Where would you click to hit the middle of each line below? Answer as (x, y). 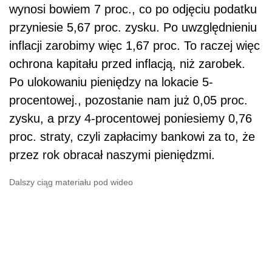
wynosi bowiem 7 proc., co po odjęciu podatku (133, 9)
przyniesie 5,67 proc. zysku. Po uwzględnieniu (133, 27)
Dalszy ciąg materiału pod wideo (71, 182)
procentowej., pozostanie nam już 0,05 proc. (128, 100)
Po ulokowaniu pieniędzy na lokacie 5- (111, 82)
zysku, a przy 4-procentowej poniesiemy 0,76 (131, 118)
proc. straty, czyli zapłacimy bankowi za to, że (132, 136)
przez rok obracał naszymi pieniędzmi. (112, 155)
